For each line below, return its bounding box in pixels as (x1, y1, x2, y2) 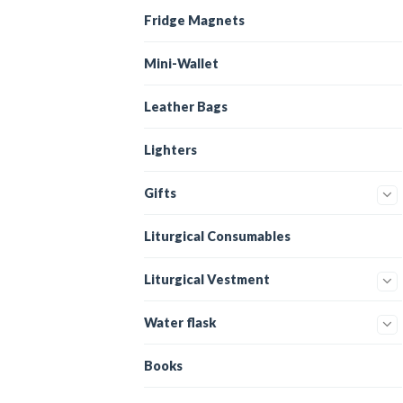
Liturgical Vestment (144, 272, 270, 287)
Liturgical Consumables (144, 228, 291, 244)
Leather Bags (144, 99, 228, 114)
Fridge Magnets (144, 13, 245, 28)
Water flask (144, 315, 216, 330)
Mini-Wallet (144, 56, 219, 71)
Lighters (144, 142, 197, 157)
